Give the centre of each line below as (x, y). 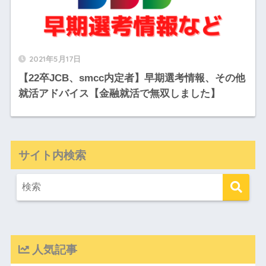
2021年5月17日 (55, 59)
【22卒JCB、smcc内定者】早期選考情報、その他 (132, 78)
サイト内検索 (52, 155)
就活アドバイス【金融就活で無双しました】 (119, 94)
